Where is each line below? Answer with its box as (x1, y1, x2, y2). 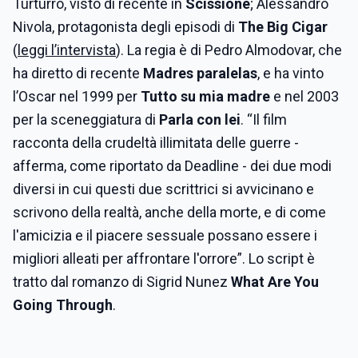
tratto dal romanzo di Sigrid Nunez (13, 273, 231, 290)
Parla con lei (159, 111, 241, 128)
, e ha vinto (257, 65, 324, 82)
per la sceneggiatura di (13, 111, 159, 128)
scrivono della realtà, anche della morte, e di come (13, 204, 326, 221)
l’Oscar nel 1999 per (13, 88, 141, 105)
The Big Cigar (238, 18, 328, 35)
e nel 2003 (273, 88, 339, 105)
